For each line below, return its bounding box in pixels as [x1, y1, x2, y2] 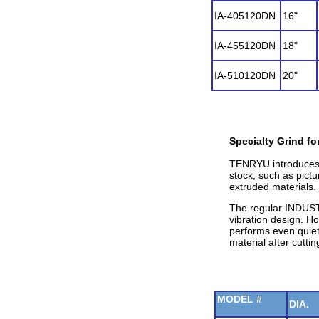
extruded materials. [229, 181, 316, 192]
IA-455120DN [214, 40, 276, 51]
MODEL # [217, 293, 262, 305]
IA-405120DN [214, 10, 276, 21]
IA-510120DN [214, 70, 276, 81]
